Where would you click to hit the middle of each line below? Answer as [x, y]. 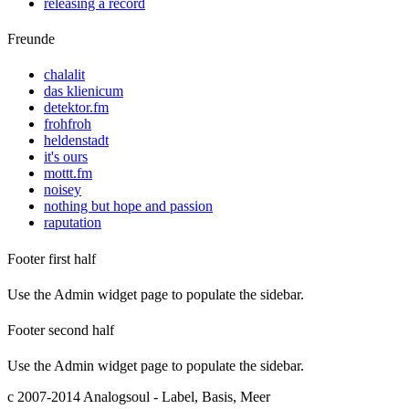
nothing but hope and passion [128, 206]
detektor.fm [76, 108]
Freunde [31, 39]
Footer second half [61, 330]
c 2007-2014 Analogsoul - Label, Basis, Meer [139, 397]
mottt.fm [68, 173]
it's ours [66, 157]
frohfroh [68, 124]
